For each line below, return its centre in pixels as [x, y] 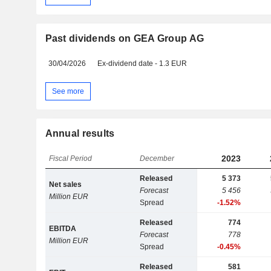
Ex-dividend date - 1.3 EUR [142, 64]
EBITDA [63, 229]
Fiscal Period [71, 159]
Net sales [66, 185]
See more [68, 91]
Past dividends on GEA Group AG [125, 39]
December [157, 159]
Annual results [80, 134]
